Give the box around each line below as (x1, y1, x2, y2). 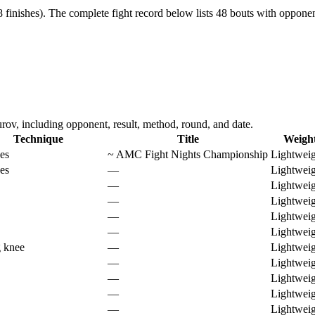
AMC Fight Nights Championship (116, 148, 268, 161)
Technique (13, 133, 63, 146)
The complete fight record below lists (49, 6, 216, 19)
